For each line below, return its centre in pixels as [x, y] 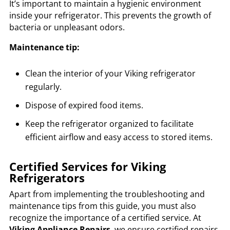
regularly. [43, 87]
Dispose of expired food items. [84, 106]
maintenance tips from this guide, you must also [102, 206]
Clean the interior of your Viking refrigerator [110, 74]
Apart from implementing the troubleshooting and [107, 194]
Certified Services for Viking [87, 167]
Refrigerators [47, 178]
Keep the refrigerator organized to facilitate [109, 124]
